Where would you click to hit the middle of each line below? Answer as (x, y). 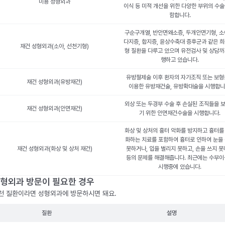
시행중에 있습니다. (180, 167)
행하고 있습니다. (180, 60)
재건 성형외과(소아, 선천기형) (54, 46)
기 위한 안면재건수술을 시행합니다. (180, 113)
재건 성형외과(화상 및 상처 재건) (54, 149)
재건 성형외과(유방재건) (54, 82)
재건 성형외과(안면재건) (54, 108)
